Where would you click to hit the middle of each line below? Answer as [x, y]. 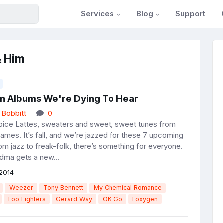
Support [190, 14]
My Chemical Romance [127, 188]
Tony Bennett [63, 188]
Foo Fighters [27, 199]
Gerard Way [74, 199]
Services [98, 14]
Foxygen [145, 199]
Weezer [21, 188]
